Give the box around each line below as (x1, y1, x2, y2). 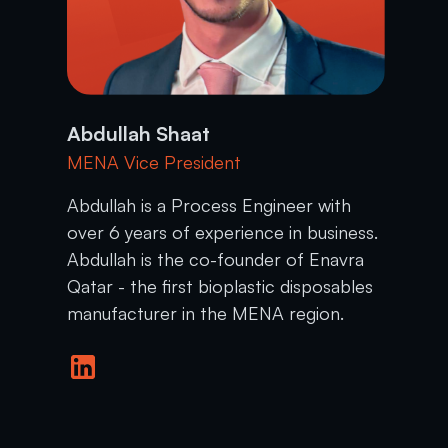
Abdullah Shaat (67, 120, 211, 146)
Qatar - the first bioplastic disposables (67, 274, 374, 297)
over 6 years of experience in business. (67, 220, 379, 243)
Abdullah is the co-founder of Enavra (67, 247, 365, 270)
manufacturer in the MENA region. (67, 301, 345, 324)
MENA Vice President (67, 150, 242, 173)
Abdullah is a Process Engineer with (67, 193, 352, 216)
